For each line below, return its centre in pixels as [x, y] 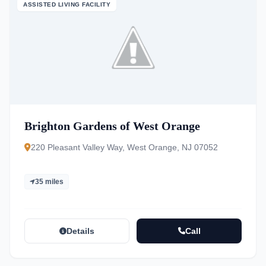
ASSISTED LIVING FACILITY [67, 4]
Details [80, 231]
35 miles [49, 182]
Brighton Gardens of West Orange [112, 126]
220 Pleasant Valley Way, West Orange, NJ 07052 [124, 147]
